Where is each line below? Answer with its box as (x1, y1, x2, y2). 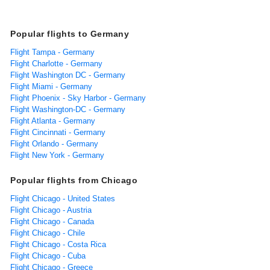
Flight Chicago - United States (10, 193, 115, 203)
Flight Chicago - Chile (10, 228, 85, 237)
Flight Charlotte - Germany (10, 58, 102, 68)
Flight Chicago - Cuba (10, 251, 86, 260)
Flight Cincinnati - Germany (10, 127, 105, 137)
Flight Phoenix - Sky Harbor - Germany (10, 93, 146, 102)
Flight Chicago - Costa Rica (10, 239, 106, 249)
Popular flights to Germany (10, 28, 129, 39)
